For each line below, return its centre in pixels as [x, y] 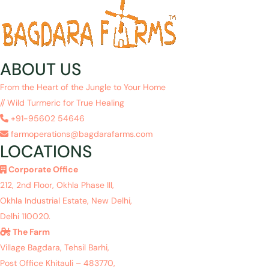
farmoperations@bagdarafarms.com [80, 134]
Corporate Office [42, 169]
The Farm [30, 231]
